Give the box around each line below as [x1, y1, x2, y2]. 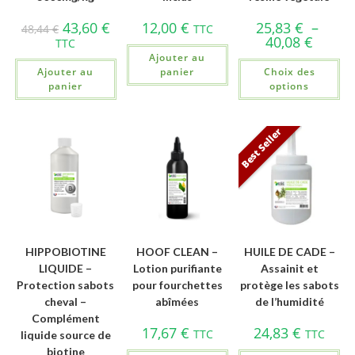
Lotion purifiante [132, 261, 222, 276]
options [269, 79, 310, 94]
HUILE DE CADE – [243, 245, 335, 259]
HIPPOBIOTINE [25, 245, 106, 259]
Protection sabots [17, 278, 115, 292]
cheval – [44, 295, 87, 309]
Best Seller [238, 124, 284, 171]
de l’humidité [254, 295, 324, 309]
